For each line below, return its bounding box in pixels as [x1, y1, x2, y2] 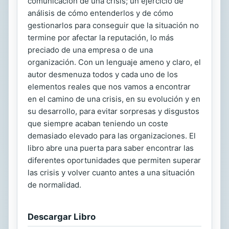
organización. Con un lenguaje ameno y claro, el [28, 57, 201, 67]
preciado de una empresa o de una [28, 44, 153, 55]
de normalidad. [28, 179, 81, 190]
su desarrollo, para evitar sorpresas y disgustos [28, 106, 199, 116]
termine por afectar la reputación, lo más [28, 32, 174, 42]
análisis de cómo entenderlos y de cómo [28, 8, 173, 18]
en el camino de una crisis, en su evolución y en [28, 94, 200, 104]
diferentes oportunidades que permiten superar [28, 155, 201, 165]
